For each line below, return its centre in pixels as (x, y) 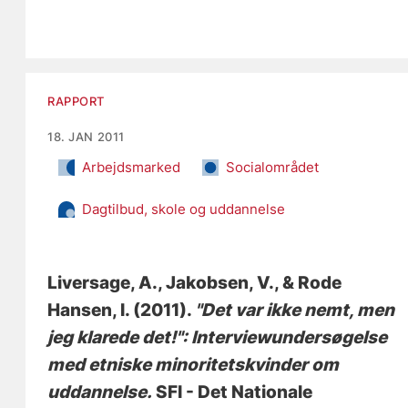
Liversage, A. (103, 282)
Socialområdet (273, 167)
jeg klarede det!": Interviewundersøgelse (218, 337)
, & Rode (308, 282)
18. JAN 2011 (86, 136)
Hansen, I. (89, 310)
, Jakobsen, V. (216, 282)
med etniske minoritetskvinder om (194, 364)
